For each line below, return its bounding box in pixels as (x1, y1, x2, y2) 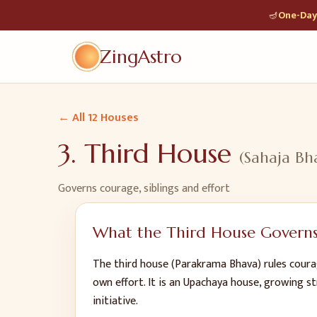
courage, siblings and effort (100, 179, 230, 198)
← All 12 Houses (58, 108, 139, 127)
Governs (58, 179, 100, 198)
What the (93, 223, 166, 242)
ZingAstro (99, 45, 182, 68)
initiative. (93, 292, 138, 311)
